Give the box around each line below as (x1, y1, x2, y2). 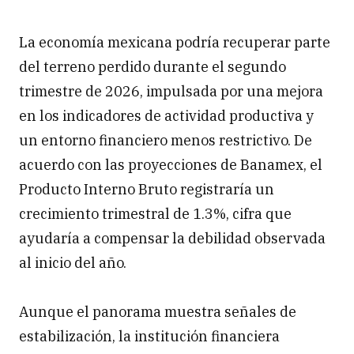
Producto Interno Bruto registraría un (19, 180, 274, 199)
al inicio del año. (19, 254, 126, 273)
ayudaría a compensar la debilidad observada (19, 229, 326, 248)
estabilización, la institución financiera (19, 327, 280, 346)
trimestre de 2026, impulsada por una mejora (19, 82, 323, 101)
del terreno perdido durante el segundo (19, 58, 286, 77)
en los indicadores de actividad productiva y (19, 107, 314, 126)
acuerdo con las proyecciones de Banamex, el (19, 156, 322, 175)
